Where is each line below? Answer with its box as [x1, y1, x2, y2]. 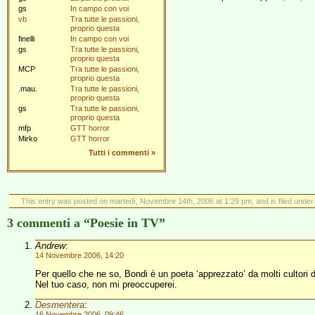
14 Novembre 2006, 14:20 [35, 251, 124, 259]
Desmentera [35, 300, 84, 310]
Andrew [35, 240, 65, 251]
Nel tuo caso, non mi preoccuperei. [35, 279, 177, 290]
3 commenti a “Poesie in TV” [7, 216, 165, 230]
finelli [18, 34, 34, 43]
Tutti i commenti [89, 148, 149, 157]
